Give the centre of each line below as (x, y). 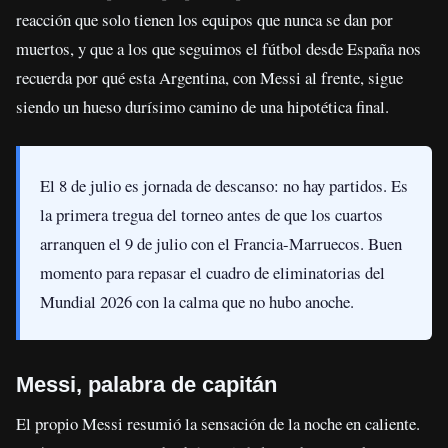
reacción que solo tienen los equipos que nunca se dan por (204, 20)
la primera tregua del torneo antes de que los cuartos (212, 214)
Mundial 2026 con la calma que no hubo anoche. (197, 301)
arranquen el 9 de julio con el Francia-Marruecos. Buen (221, 243)
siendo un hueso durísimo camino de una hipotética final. (202, 107)
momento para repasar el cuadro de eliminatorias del (213, 272)
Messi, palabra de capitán (146, 384)
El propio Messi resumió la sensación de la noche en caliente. (218, 423)
